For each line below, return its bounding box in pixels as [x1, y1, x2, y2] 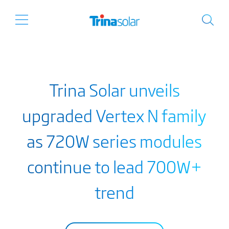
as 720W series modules [27, 128, 202, 153]
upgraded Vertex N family [22, 103, 207, 127]
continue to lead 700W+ [27, 154, 202, 178]
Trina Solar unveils [49, 77, 180, 102]
